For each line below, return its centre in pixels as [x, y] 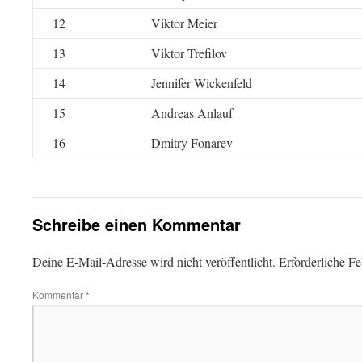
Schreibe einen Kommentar [137, 224]
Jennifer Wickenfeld [202, 83]
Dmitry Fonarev [192, 143]
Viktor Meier [184, 23]
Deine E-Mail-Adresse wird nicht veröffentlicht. [154, 261]
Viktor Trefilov [189, 53]
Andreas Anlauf [192, 113]
